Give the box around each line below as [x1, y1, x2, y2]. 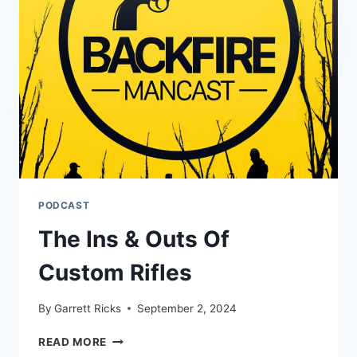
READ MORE [38, 335, 108, 348]
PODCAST [38, 199, 90, 212]
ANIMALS [106, 28, 160, 41]
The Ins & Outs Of [38, 226, 229, 253]
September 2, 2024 [137, 301, 237, 315]
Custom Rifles [38, 259, 192, 287]
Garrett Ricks [54, 301, 122, 315]
